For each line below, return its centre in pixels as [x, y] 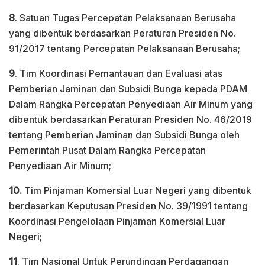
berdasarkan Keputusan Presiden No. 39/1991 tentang [128, 206]
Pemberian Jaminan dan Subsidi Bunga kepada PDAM [128, 88]
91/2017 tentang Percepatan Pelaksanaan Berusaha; [125, 48]
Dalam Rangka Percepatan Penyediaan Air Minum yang [131, 104]
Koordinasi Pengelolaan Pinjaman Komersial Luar [117, 221]
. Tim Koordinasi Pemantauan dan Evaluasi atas [119, 73]
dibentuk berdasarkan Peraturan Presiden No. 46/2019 [130, 119]
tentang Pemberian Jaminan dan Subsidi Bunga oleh [124, 135]
